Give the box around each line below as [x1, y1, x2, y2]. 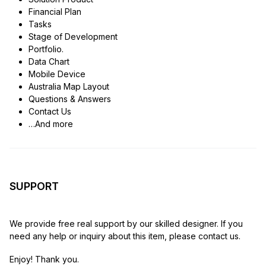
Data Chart [28, 56, 69, 67]
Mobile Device [28, 69, 85, 80]
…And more [28, 119, 73, 129]
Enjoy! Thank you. [9, 254, 79, 265]
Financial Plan [28, 7, 81, 17]
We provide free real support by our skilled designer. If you [9, 218, 243, 229]
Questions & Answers [28, 94, 111, 104]
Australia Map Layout [28, 81, 109, 92]
